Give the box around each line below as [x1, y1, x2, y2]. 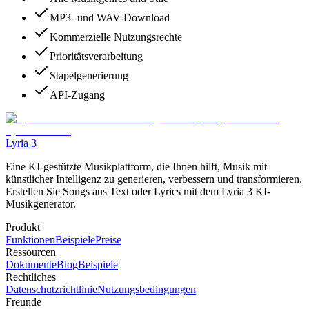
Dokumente [6, 259, 57, 271]
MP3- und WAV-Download [50, 12, 170, 24]
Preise [95, 234, 121, 246]
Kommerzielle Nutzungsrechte [50, 31, 182, 43]
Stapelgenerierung [50, 70, 128, 82]
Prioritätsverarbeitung [50, 50, 143, 63]
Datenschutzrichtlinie [6, 283, 97, 296]
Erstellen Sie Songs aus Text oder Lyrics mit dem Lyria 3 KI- [6, 186, 270, 198]
